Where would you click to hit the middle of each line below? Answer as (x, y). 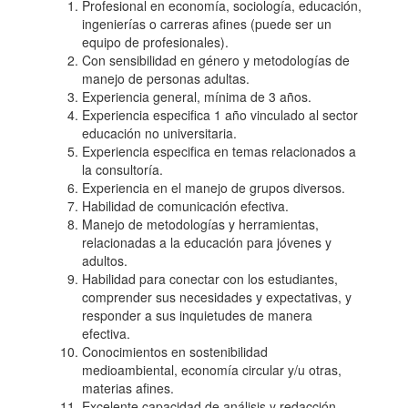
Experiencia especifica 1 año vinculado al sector (220, 115)
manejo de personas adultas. (166, 78)
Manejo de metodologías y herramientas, (200, 224)
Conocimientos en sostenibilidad (175, 352)
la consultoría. (122, 169)
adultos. (105, 260)
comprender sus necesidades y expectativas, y (217, 297)
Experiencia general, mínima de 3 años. (197, 97)
